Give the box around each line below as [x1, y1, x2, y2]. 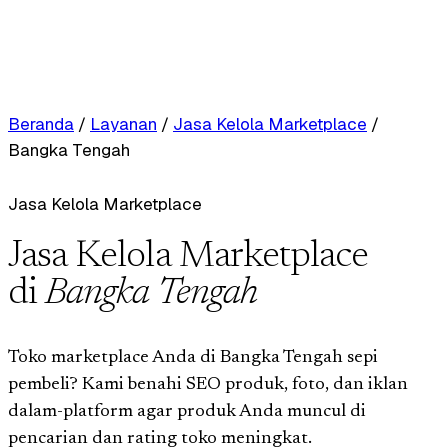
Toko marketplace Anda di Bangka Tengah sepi [8, 348, 378, 367]
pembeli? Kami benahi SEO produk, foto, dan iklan [8, 375, 408, 394]
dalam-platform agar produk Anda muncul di [8, 402, 366, 421]
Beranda [8, 113, 74, 135]
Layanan [90, 113, 157, 135]
